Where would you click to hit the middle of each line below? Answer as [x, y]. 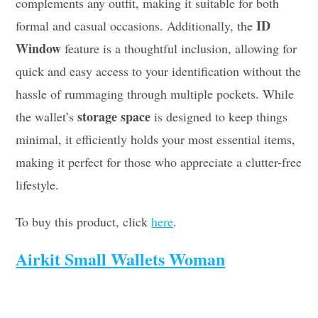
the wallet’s [47, 116]
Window [39, 48]
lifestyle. [38, 184]
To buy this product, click [84, 221]
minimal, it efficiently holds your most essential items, [156, 139]
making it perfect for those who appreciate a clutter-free [159, 161]
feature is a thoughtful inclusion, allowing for [179, 48]
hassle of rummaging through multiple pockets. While [155, 93]
